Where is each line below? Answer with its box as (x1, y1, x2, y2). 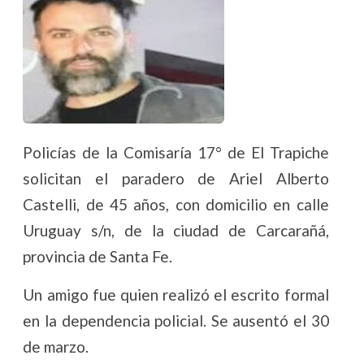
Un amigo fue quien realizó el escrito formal (23, 285, 329, 304)
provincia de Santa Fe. (23, 247, 173, 266)
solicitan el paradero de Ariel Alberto (23, 169, 329, 188)
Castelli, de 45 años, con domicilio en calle (23, 195, 329, 214)
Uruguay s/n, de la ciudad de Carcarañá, (23, 221, 329, 240)
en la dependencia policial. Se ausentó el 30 (23, 311, 329, 330)
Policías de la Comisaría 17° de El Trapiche (23, 143, 329, 162)
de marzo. (23, 337, 89, 356)
